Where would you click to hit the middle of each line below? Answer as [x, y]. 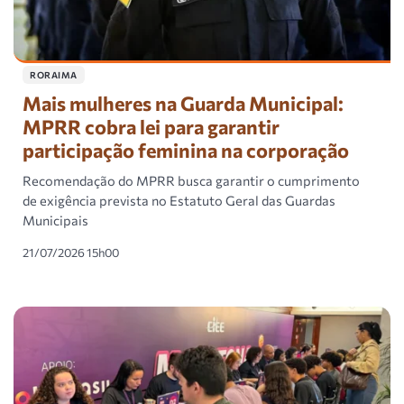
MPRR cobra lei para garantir [151, 127]
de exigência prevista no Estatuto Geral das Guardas [179, 201]
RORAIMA [54, 75]
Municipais [55, 220]
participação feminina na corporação [186, 150]
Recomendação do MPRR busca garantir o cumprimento [191, 181]
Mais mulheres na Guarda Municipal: [183, 103]
